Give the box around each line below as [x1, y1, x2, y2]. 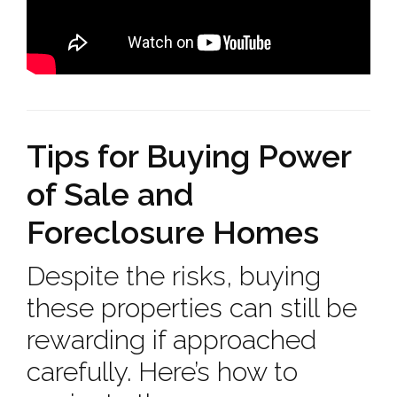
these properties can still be [27, 292, 357, 323]
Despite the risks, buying [27, 261, 321, 292]
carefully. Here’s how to [27, 356, 298, 387]
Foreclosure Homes [27, 214, 319, 251]
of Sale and [27, 175, 194, 213]
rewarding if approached [27, 324, 316, 355]
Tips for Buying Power [27, 137, 351, 175]
